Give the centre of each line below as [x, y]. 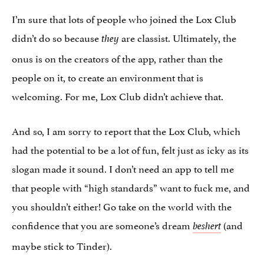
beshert [207, 226]
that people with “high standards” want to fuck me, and [131, 187]
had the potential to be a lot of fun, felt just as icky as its [130, 149]
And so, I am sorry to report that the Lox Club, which [126, 130]
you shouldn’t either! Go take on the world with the [122, 205]
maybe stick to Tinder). [62, 245]
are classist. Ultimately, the [178, 37]
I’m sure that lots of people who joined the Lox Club [124, 18]
